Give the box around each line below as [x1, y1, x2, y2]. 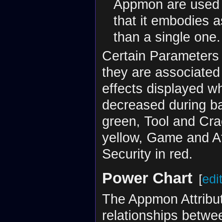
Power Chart [102, 169, 192, 187]
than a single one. [113, 29, 221, 45]
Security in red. [102, 146, 193, 162]
